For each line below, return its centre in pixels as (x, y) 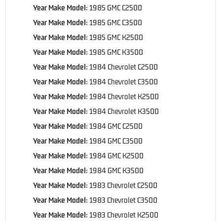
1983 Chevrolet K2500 (124, 214)
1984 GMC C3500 (116, 140)
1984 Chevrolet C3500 (124, 81)
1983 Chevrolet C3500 (123, 200)
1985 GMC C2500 (116, 7)
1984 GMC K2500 (116, 155)
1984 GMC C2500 (116, 126)
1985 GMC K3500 (116, 52)
